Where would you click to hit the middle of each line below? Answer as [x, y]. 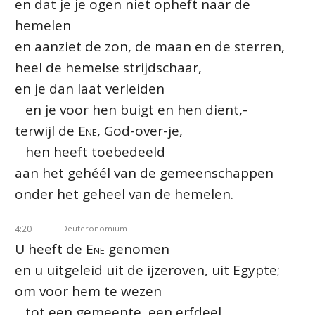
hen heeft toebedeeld [90, 152]
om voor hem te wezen [88, 291]
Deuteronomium [95, 228]
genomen [137, 249]
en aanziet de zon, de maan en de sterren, [150, 46]
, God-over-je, [140, 131]
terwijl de [46, 131]
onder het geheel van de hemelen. [124, 194]
